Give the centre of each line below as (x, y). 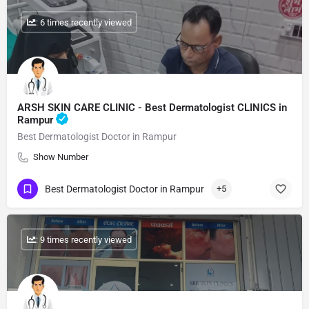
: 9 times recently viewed (83, 239)
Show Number (61, 157)
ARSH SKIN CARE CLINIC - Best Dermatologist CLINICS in (152, 108)
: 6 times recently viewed (83, 22)
